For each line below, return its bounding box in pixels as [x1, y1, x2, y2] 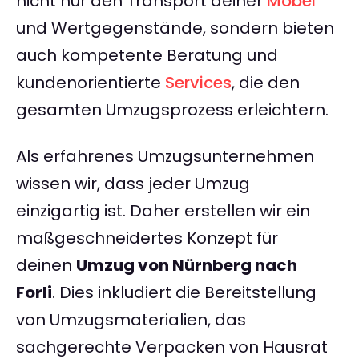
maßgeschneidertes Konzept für [16, 227, 278, 250]
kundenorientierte [16, 71, 165, 95]
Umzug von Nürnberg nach [76, 254, 297, 277]
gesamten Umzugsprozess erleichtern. [16, 99, 329, 122]
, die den [232, 71, 300, 95]
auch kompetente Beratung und [16, 44, 278, 67]
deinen [16, 254, 76, 277]
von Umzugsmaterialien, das [16, 309, 246, 332]
